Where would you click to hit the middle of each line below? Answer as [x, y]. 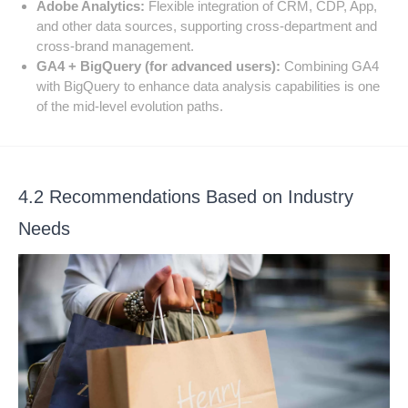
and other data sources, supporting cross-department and [207, 26]
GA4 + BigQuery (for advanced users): [159, 66]
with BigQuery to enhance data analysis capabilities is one [209, 87]
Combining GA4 [330, 66]
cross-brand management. [116, 46]
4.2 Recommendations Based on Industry [186, 197]
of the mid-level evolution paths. [130, 107]
